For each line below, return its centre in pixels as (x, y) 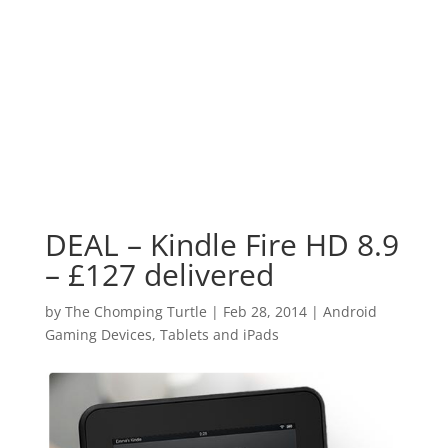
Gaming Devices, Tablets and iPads (161, 334)
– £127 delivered (159, 274)
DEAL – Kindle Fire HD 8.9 (221, 244)
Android (349, 311)
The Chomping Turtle (135, 311)
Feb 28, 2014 (264, 311)
